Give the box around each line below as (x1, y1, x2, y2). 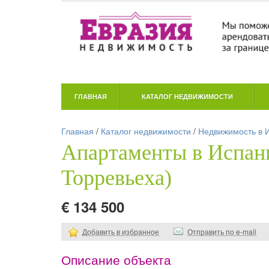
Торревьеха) (61, 165, 172, 190)
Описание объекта (61, 253, 171, 267)
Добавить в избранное (82, 226, 159, 237)
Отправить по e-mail (187, 226, 256, 237)
